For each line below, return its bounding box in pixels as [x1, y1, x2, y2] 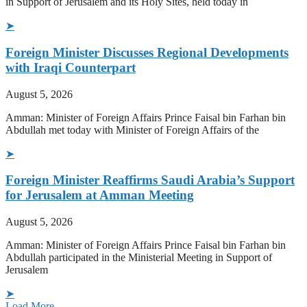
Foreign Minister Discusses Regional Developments [5, 45, 288, 60]
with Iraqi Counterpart [5, 60, 136, 75]
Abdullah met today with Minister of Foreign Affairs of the [5, 123, 259, 136]
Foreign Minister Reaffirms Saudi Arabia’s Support [5, 173, 295, 188]
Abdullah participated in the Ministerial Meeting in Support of [5, 251, 272, 263]
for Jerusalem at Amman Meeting [5, 188, 194, 203]
